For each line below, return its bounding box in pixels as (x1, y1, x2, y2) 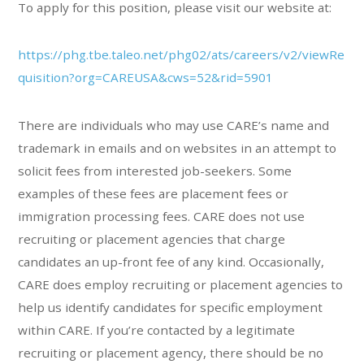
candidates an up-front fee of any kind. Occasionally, (18, 253, 325, 270)
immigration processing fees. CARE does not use (18, 207, 305, 224)
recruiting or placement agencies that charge (18, 230, 286, 247)
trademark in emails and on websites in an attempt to (18, 139, 337, 156)
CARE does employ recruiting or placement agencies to (18, 275, 344, 292)
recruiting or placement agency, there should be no (18, 344, 324, 361)
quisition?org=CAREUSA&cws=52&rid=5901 (18, 69, 274, 86)
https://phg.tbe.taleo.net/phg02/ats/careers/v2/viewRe (18, 46, 345, 63)
